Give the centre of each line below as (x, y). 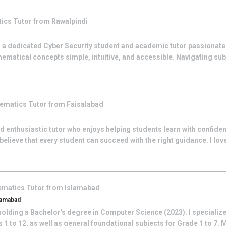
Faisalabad (85, 104)
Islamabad (82, 188)
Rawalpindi (70, 21)
